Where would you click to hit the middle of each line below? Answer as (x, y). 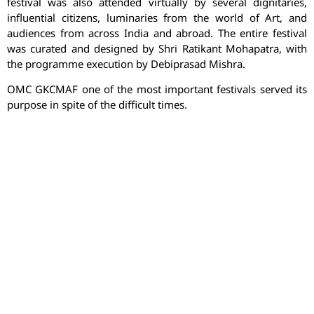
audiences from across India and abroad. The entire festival (157, 33)
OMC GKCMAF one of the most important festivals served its (157, 89)
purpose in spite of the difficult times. (97, 105)
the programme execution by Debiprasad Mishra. (126, 63)
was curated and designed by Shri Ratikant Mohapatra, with (157, 48)
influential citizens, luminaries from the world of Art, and (157, 17)
